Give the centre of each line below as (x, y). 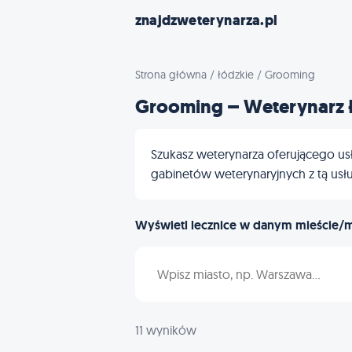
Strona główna (171, 75)
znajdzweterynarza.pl (206, 20)
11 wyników (166, 330)
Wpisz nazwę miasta (199, 265)
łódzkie (236, 75)
